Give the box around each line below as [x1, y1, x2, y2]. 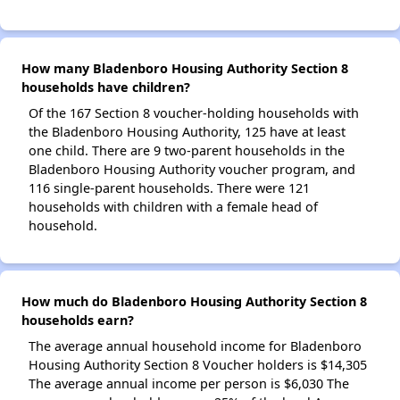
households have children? [21, 79, 190, 96]
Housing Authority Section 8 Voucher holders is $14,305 [29, 356, 367, 374]
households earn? [21, 312, 134, 329]
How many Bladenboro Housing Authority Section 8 [21, 60, 348, 78]
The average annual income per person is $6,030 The [29, 375, 349, 393]
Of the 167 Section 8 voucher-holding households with [29, 104, 359, 122]
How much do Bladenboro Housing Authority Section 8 [21, 293, 367, 311]
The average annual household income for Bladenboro [29, 337, 362, 355]
